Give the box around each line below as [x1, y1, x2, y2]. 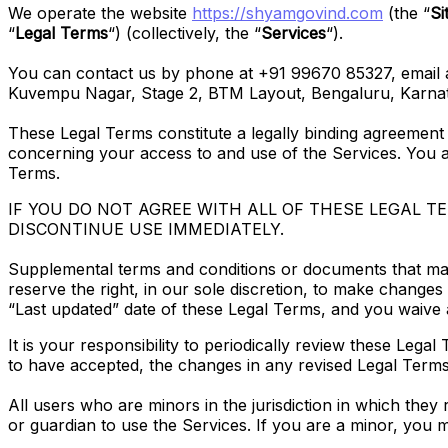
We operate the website [8, 3, 192, 24]
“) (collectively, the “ [108, 23, 261, 44]
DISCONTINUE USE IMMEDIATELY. [8, 219, 284, 240]
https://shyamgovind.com [192, 3, 383, 24]
